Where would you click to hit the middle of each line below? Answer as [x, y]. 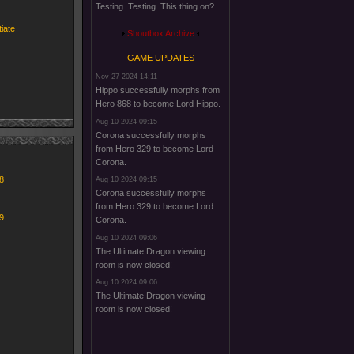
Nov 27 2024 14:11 [126, 77]
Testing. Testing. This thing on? [155, 6]
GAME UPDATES [160, 58]
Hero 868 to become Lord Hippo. [158, 104]
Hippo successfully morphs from [158, 90]
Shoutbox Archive [160, 33]
